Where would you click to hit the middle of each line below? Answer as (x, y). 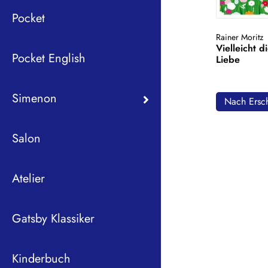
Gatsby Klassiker (53, 218)
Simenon (34, 98)
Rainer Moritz (240, 37)
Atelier (28, 178)
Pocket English (49, 58)
